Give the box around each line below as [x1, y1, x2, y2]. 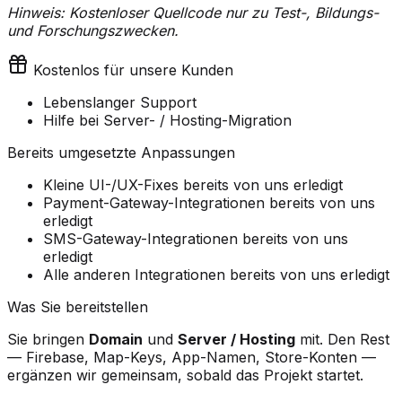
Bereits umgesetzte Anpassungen [7, 143, 235, 162]
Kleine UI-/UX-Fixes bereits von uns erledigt [43, 175, 343, 194]
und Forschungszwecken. [7, 21, 179, 39]
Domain [89, 329, 143, 348]
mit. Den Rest [295, 329, 389, 348]
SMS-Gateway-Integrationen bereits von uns [43, 229, 348, 248]
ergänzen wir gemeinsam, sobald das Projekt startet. [7, 365, 363, 384]
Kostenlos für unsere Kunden [33, 60, 233, 79]
